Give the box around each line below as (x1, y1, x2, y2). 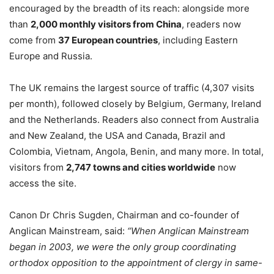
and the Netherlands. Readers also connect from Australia (9, 113, 259, 125)
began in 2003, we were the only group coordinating (9, 240, 236, 253)
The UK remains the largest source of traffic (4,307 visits (9, 81, 254, 94)
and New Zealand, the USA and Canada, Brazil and (9, 129, 225, 141)
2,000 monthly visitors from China (31, 18, 182, 30)
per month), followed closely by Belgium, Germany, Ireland (9, 97, 261, 109)
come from (9, 34, 58, 46)
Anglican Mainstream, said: (9, 224, 127, 237)
